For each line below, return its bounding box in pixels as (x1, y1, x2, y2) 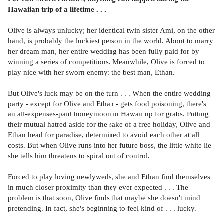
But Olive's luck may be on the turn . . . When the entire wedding (8, 89, 211, 98)
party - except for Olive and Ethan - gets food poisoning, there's (8, 99, 206, 108)
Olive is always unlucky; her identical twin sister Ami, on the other (8, 26, 215, 35)
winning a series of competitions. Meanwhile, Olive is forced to (8, 57, 205, 66)
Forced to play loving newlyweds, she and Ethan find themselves (8, 172, 210, 181)
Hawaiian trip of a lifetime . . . (8, 5, 106, 14)
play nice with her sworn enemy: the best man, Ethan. (8, 68, 175, 77)
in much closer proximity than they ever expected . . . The (8, 183, 188, 192)
